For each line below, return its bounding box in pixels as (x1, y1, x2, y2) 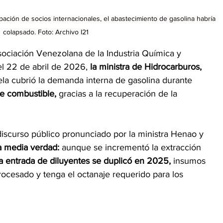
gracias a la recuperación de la (59, 88, 177, 99)
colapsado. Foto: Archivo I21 (3, 27, 89, 36)
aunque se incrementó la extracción (59, 142, 201, 152)
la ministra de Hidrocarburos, (90, 61, 202, 72)
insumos (171, 155, 206, 166)
